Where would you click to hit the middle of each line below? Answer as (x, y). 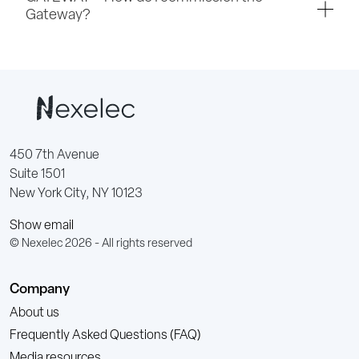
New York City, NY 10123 (76, 194)
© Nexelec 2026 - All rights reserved (101, 244)
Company (40, 290)
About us (34, 313)
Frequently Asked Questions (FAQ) (105, 336)
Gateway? (58, 16)
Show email (42, 226)
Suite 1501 (37, 175)
